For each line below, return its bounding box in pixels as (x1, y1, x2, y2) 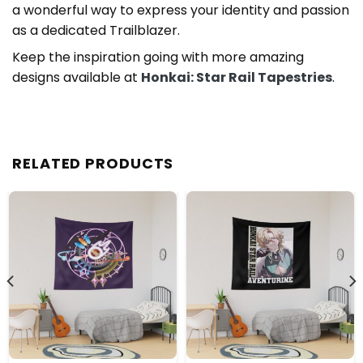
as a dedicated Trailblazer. (12, 21, 180, 41)
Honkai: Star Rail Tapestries (141, 68, 332, 88)
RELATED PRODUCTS (12, 153, 174, 174)
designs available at (12, 68, 141, 88)
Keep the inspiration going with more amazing (12, 48, 304, 67)
